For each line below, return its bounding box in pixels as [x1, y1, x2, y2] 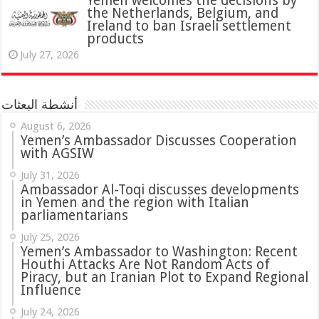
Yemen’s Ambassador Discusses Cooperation [21, 132, 298, 150]
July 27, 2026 [20, 48, 80, 62]
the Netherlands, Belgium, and [87, 5, 279, 22]
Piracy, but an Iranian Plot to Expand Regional [21, 269, 309, 286]
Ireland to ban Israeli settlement [87, 18, 292, 35]
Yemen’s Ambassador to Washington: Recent [21, 244, 298, 261]
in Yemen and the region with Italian [21, 194, 250, 211]
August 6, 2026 [21, 120, 92, 133]
